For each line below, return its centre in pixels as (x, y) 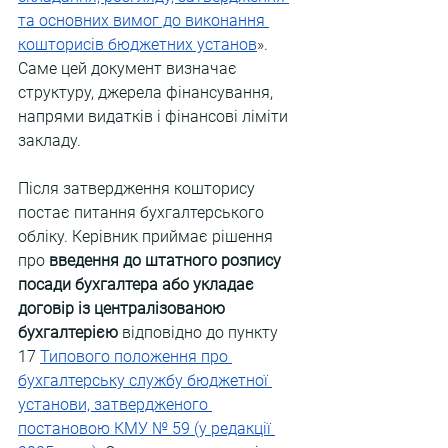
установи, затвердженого (115, 404)
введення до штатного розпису (167, 260)
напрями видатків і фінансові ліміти (155, 116)
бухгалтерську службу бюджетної (145, 380)
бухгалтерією (68, 332)
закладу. (49, 140)
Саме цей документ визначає (129, 68)
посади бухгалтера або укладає (138, 284)
